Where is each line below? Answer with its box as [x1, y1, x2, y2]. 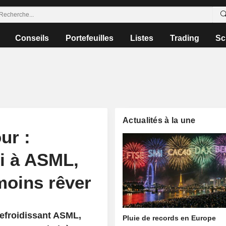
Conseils [15, 34, 49, 42]
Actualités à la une [123, 116, 196, 125]
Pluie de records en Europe [123, 214, 216, 222]
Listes [130, 34, 153, 42]
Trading [169, 34, 199, 42]
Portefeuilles [66, 34, 114, 42]
